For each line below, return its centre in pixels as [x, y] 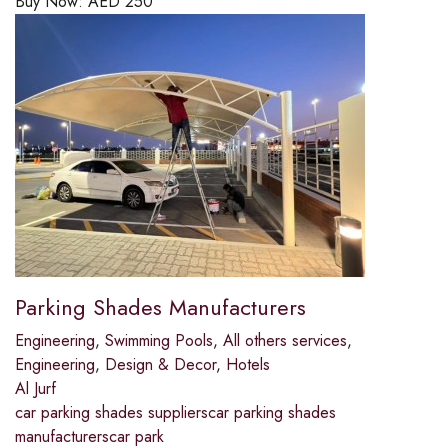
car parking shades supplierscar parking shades [175, 413]
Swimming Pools [159, 341]
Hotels [248, 365]
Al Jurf [35, 389]
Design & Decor [160, 365]
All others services [285, 341]
